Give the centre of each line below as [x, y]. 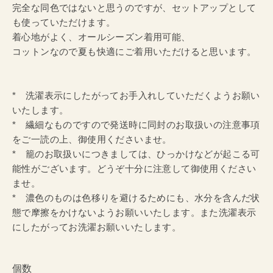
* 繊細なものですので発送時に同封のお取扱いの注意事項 [136, 125]
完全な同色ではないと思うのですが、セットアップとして [134, 8]
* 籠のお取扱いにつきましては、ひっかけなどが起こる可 [136, 154]
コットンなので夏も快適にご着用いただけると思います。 [134, 51]
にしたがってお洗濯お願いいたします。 [97, 227]
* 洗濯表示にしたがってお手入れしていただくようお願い [136, 95]
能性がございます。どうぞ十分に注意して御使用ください [134, 168]
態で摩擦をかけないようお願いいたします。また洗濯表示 [134, 212]
